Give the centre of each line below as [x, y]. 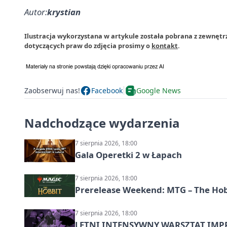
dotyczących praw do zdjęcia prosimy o [88, 45]
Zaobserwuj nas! [52, 90]
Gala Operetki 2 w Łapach [128, 155]
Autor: [36, 12]
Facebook [107, 90]
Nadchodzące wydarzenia [102, 123]
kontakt [165, 45]
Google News [159, 90]
